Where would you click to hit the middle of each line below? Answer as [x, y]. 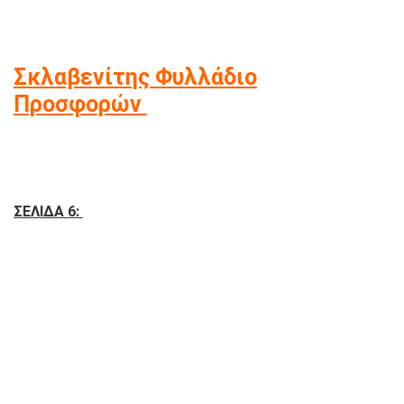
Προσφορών [80, 104]
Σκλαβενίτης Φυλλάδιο [135, 77]
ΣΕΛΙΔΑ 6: [48, 211]
